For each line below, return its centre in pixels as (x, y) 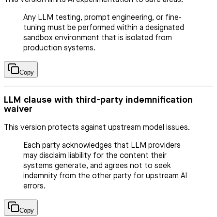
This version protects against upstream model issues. (97, 128)
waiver (18, 109)
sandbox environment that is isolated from (98, 38)
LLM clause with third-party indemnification (98, 100)
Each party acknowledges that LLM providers (102, 146)
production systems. (59, 48)
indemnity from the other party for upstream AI (105, 176)
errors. (34, 186)
